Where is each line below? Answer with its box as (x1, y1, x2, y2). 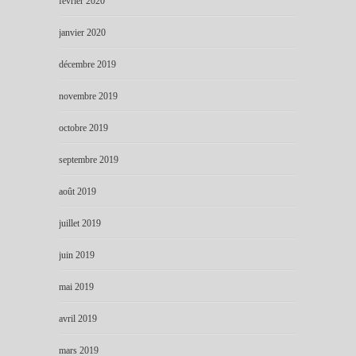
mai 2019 (59, 281, 94, 292)
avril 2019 (59, 312, 97, 324)
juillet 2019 (59, 217, 101, 229)
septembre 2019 (59, 153, 118, 165)
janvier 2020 (59, 26, 106, 38)
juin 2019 (59, 249, 95, 261)
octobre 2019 (59, 122, 108, 133)
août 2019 (59, 185, 96, 197)
